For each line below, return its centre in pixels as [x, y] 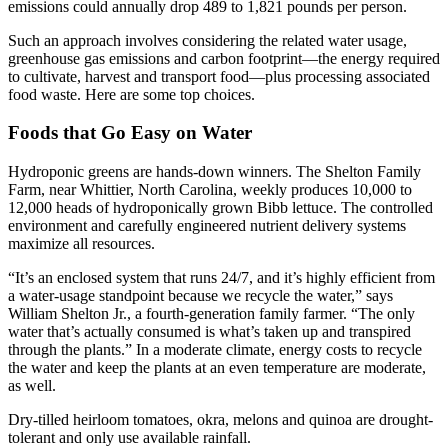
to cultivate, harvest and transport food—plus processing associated [219, 76]
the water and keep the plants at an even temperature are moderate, [217, 368]
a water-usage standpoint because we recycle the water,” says [200, 296]
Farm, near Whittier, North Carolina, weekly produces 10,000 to [210, 190]
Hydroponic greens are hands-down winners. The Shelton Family [214, 172]
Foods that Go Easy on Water [130, 133]
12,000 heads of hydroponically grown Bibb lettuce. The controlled [220, 208]
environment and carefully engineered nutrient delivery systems [207, 226]
